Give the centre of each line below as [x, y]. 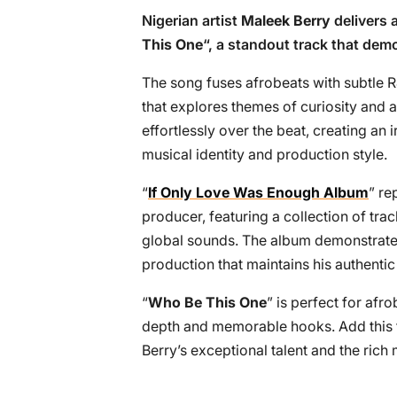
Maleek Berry [286, 20]
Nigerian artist [191, 20]
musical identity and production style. [265, 154]
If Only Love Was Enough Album [258, 192]
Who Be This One [207, 302]
